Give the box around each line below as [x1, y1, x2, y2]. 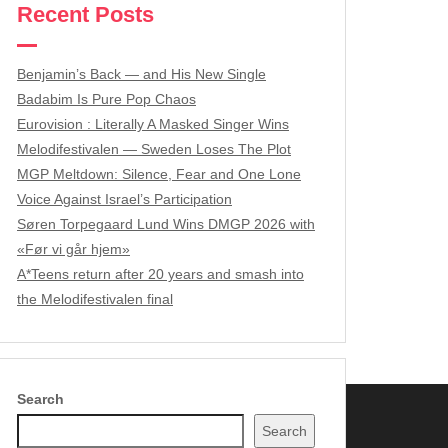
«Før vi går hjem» [17, 240, 130, 257]
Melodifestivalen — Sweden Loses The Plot [17, 140, 291, 157]
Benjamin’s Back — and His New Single [17, 65, 266, 82]
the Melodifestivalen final [17, 290, 173, 307]
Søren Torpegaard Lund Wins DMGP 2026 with [17, 215, 315, 232]
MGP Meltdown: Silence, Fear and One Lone [17, 165, 301, 182]
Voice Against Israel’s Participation [17, 190, 232, 207]
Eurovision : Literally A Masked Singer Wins [17, 115, 289, 132]
